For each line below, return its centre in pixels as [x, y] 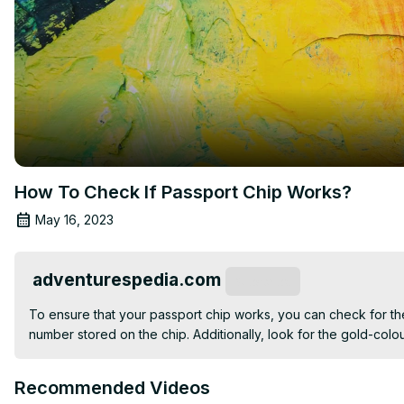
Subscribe [263, 282]
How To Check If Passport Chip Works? [183, 192]
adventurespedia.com [127, 279]
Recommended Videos [112, 387]
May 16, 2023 [74, 219]
